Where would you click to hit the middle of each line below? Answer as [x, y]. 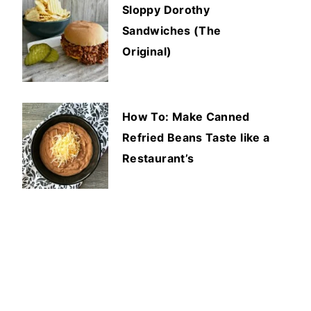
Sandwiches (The [172, 30]
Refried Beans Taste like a [196, 137]
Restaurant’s [158, 158]
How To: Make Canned [186, 116]
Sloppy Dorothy [166, 9]
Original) [147, 51]
